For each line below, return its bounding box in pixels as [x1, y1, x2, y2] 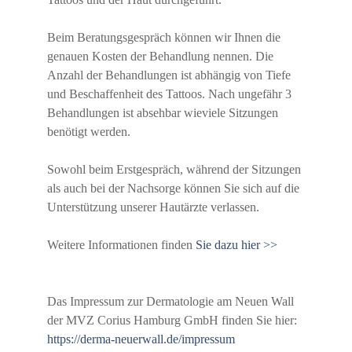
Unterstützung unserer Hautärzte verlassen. [47, 200, 259, 214]
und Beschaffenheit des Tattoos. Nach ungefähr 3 [47, 87, 291, 101]
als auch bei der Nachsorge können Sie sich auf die [47, 181, 299, 196]
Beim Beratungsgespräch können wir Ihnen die [47, 31, 280, 45]
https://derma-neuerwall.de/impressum [47, 332, 235, 346]
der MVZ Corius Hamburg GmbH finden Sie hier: [47, 313, 297, 328]
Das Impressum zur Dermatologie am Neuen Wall [47, 295, 294, 309]
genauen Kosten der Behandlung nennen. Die [47, 49, 273, 64]
